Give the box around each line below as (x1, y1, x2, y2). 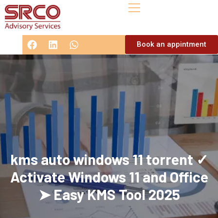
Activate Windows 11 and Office (10, 168, 208, 186)
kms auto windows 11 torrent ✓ (10, 150, 208, 168)
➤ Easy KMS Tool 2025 (38, 185, 180, 203)
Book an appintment (137, 40, 206, 49)
